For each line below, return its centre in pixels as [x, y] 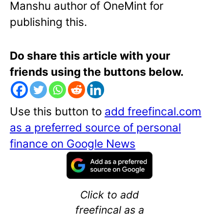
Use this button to [57, 111]
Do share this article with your [90, 56]
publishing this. [48, 22]
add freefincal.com [153, 111]
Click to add [109, 195]
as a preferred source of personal [95, 128]
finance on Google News [73, 144]
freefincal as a [109, 210]
